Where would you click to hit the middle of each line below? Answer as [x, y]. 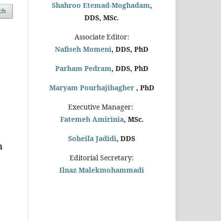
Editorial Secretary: [102, 158]
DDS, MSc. [102, 18]
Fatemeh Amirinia [92, 119]
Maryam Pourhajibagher [92, 88]
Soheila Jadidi [92, 138]
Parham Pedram [83, 68]
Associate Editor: [102, 37]
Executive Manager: [102, 107]
